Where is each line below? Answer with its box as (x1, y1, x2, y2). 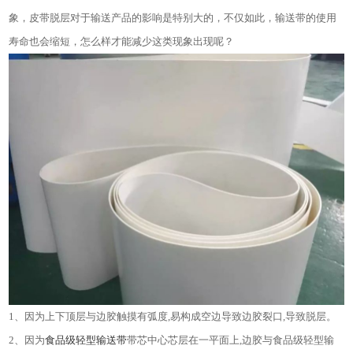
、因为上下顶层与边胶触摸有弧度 (14, 310, 169, 323)
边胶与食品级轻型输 (242, 334, 335, 347)
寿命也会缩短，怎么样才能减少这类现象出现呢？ (9, 35, 235, 48)
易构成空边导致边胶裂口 (170, 310, 284, 323)
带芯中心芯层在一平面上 (127, 334, 240, 347)
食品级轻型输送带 (45, 334, 128, 347)
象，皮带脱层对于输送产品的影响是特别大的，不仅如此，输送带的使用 (9, 12, 337, 24)
